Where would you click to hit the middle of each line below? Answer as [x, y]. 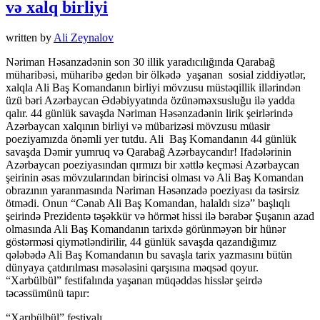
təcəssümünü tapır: [47, 293]
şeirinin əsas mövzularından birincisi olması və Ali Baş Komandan [155, 177]
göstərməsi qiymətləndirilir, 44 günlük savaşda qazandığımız [141, 241]
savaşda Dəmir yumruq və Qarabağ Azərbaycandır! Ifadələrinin [149, 151]
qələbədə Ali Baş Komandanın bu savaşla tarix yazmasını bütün [149, 254]
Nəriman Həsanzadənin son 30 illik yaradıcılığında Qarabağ [140, 61]
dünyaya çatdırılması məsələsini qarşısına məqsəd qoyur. [132, 267]
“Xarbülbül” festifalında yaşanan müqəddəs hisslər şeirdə [134, 280]
